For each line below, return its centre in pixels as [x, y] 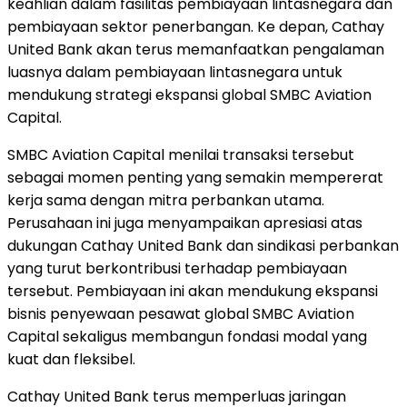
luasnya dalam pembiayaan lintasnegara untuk [175, 72]
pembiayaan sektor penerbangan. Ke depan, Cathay [196, 26]
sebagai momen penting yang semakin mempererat [195, 177]
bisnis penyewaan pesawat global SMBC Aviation [181, 313]
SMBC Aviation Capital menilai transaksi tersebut [181, 154]
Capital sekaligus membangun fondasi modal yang [187, 336]
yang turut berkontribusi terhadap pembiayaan [177, 268]
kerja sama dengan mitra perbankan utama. [166, 200]
